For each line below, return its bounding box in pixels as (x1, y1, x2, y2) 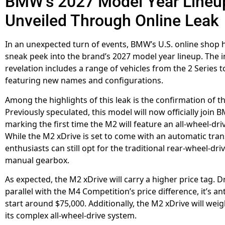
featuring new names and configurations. (5, 75, 163, 86)
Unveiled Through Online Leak (5, 11, 219, 31)
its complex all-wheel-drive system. (5, 209, 137, 221)
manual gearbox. (5, 154, 69, 166)
